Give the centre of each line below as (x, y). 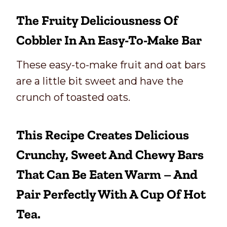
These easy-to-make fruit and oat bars (111, 65)
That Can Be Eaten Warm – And (107, 175)
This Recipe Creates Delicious (103, 135)
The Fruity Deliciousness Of (97, 21)
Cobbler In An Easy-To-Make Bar (109, 40)
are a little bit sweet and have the (100, 81)
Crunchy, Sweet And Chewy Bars (110, 155)
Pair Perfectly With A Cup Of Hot (111, 194)
